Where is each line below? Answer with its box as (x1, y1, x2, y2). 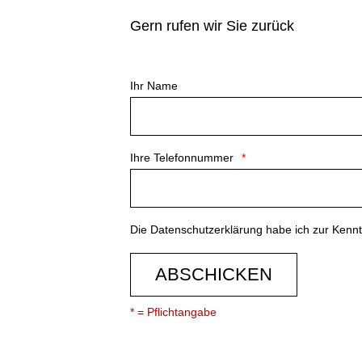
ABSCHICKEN (155, 264, 273, 284)
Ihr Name (130, 79, 179, 92)
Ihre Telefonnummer (130, 151, 234, 164)
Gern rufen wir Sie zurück (130, 18, 295, 34)
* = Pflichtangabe (130, 305, 217, 318)
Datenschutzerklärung (150, 223, 263, 236)
